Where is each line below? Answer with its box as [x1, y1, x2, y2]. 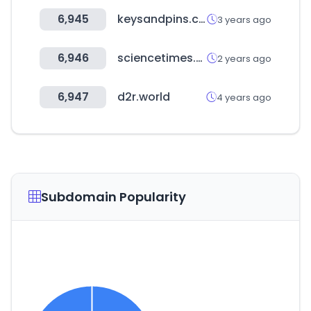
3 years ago [217, 12, 271, 26]
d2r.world [117, 89, 170, 105]
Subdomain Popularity [41, 188, 186, 205]
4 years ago [217, 90, 271, 104]
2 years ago [217, 51, 271, 65]
